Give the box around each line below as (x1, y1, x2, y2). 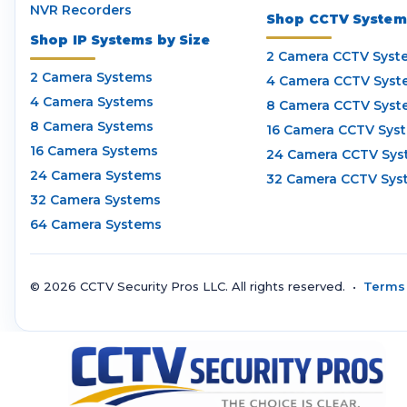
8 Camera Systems (30, 117, 154, 134)
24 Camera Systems (30, 166, 162, 184)
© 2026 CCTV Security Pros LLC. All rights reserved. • (30, 279, 363, 294)
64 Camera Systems (30, 215, 162, 233)
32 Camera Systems (30, 191, 161, 208)
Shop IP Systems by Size (30, 31, 211, 48)
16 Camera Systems (30, 142, 158, 159)
